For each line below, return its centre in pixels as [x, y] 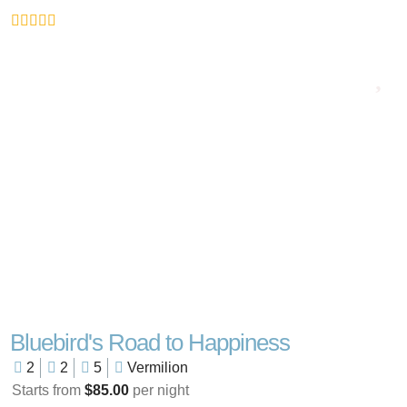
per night [159, 391]
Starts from [48, 391]
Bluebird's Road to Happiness [149, 343]
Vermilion [155, 368]
